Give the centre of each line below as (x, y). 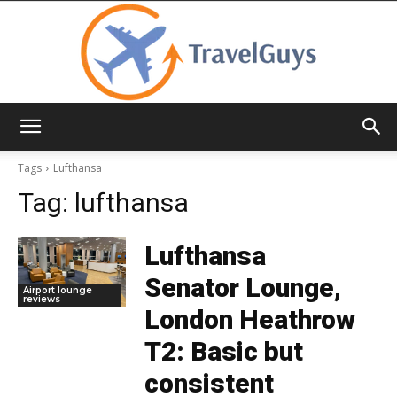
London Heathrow (249, 320)
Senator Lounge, (242, 288)
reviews (42, 299)
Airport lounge (58, 290)
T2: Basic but (223, 352)
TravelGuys (230, 141)
